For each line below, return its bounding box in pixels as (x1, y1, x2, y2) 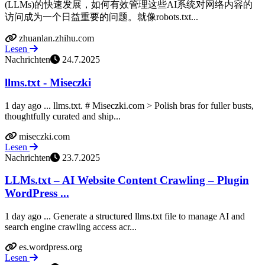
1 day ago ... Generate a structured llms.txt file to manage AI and (5, 211, 245, 222)
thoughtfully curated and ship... (5, 111, 121, 121)
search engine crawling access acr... (5, 222, 137, 232)
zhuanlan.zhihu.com (19, 33, 94, 44)
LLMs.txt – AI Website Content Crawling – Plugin (5, 174, 249, 187)
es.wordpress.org (19, 242, 82, 253)
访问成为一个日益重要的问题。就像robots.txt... (5, 12, 198, 22)
